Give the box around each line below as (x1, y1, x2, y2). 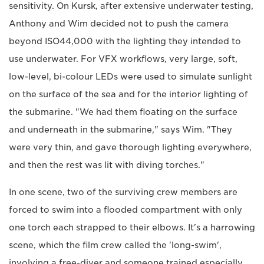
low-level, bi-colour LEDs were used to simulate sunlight (9, 71, 252, 81)
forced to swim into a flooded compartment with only (9, 204, 242, 214)
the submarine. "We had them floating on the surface (9, 107, 237, 117)
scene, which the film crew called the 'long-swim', (9, 240, 222, 250)
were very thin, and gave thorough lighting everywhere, (9, 142, 252, 152)
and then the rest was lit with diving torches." (9, 160, 204, 170)
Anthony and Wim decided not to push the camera (9, 18, 229, 28)
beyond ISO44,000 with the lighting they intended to (9, 36, 241, 46)
